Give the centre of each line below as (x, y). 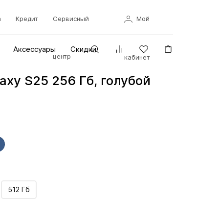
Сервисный (71, 19)
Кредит (27, 19)
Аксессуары (35, 49)
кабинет (137, 57)
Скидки (84, 49)
